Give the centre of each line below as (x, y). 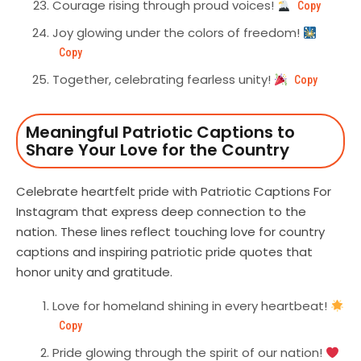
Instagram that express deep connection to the (161, 212)
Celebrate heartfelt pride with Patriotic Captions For (174, 192)
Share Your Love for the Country (158, 150)
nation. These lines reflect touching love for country (170, 232)
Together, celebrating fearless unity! (163, 80)
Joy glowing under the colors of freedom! (178, 33)
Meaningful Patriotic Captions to (160, 133)
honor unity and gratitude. (96, 272)
